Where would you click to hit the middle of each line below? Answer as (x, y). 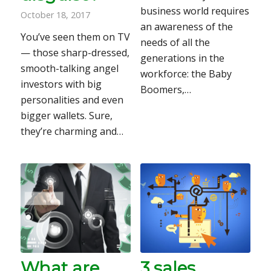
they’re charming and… (72, 132)
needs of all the (175, 42)
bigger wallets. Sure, (66, 116)
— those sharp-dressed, (75, 53)
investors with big (61, 84)
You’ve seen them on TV (75, 37)
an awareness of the (186, 26)
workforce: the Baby (186, 73)
